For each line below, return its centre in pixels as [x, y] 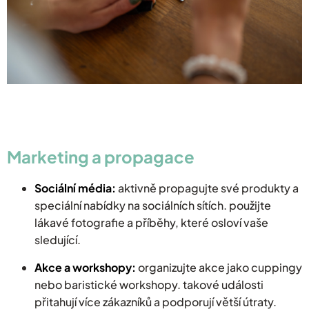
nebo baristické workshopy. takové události [149, 284]
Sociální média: [75, 188]
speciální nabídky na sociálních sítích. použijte [153, 205]
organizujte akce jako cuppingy [219, 267]
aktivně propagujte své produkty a [207, 188]
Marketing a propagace [101, 156]
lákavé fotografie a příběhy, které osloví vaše [151, 222]
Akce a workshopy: [85, 267]
